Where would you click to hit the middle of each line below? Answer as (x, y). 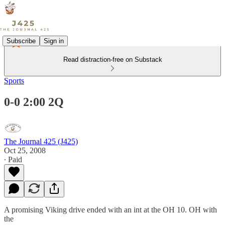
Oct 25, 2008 (25, 150)
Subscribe (21, 41)
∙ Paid (13, 159)
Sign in (54, 41)
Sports (14, 81)
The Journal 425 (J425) (41, 141)
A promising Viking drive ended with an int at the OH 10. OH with (110, 209)
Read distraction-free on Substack (113, 60)
